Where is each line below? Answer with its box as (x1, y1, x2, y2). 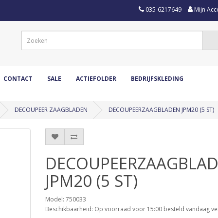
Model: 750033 (45, 195, 86, 203)
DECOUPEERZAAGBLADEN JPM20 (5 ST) (109, 106, 214, 114)
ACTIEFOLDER (76, 74, 116, 83)
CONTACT (3, 74, 33, 83)
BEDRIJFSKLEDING (131, 74, 183, 83)
